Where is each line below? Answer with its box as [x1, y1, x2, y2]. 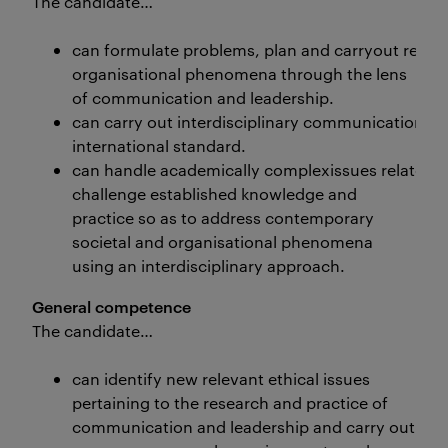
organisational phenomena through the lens [72, 63, 407, 84]
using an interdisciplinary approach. [72, 255, 345, 276]
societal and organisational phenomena [72, 231, 373, 252]
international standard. [72, 135, 246, 156]
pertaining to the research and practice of [72, 392, 388, 413]
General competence [32, 295, 191, 317]
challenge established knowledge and [72, 183, 357, 204]
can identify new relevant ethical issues [72, 368, 370, 389]
